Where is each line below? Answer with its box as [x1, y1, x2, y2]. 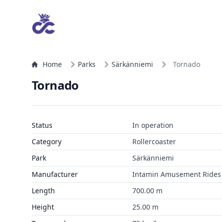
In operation [132, 120, 173, 130]
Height [32, 202, 54, 212]
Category [32, 137, 61, 146]
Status [32, 120, 53, 130]
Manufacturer [32, 169, 78, 179]
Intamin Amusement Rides [132, 169, 221, 179]
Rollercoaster [132, 137, 176, 146]
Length [32, 186, 55, 195]
